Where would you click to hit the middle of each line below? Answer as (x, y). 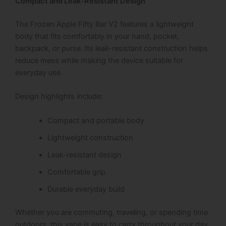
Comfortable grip (76, 172)
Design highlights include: (59, 97)
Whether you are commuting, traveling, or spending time (111, 212)
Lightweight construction (90, 137)
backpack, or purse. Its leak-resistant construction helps (111, 48)
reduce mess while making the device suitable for (99, 60)
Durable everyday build (86, 189)
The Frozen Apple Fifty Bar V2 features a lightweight (104, 24)
